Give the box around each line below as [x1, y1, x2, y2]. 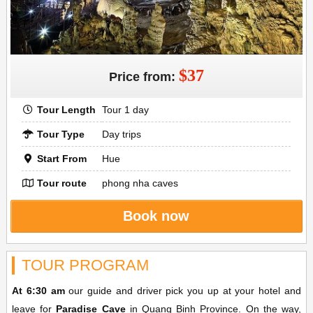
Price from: [108, 70, 179, 84]
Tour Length [34, 104, 96, 115]
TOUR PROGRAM [21, 256, 149, 274]
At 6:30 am [11, 285, 65, 296]
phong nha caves [102, 177, 179, 189]
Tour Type [34, 129, 85, 140]
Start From [34, 153, 87, 164]
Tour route [34, 177, 87, 189]
